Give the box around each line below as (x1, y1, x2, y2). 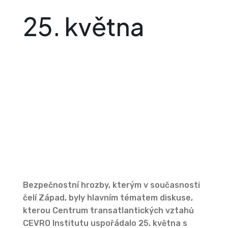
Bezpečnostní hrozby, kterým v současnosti (22, 180, 200, 190)
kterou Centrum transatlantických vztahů (22, 206, 194, 216)
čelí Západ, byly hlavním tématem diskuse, (22, 193, 193, 203)
